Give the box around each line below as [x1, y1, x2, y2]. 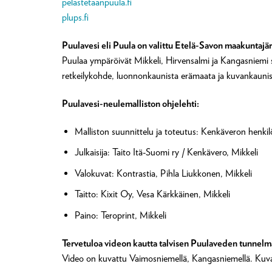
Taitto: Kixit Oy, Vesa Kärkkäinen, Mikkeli [74, 188, 230, 200]
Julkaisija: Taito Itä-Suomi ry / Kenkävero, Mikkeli [74, 146, 258, 158]
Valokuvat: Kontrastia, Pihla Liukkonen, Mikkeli [74, 167, 252, 179]
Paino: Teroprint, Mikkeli [74, 209, 166, 222]
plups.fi [62, 12, 89, 24]
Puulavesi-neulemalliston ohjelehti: [62, 97, 199, 109]
